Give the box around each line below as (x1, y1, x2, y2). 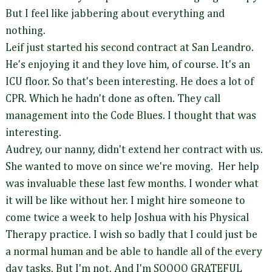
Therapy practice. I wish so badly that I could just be (5, 229, 257, 241)
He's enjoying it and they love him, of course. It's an (5, 59, 250, 71)
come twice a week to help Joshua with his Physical (5, 212, 249, 224)
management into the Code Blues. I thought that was (5, 110, 256, 122)
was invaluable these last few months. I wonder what (5, 178, 259, 190)
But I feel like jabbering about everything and (5, 8, 225, 20)
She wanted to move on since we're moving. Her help (5, 161, 259, 173)
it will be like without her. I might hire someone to (5, 195, 245, 207)
